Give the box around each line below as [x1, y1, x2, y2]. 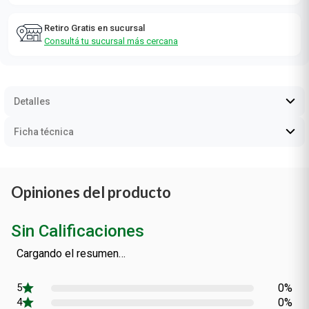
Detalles [14, 96, 50, 107]
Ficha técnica [14, 126, 74, 137]
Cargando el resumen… [17, 247, 126, 260]
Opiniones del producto [11, 183, 171, 201]
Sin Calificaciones [11, 221, 144, 241]
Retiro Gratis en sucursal [44, 23, 145, 33]
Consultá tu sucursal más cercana [44, 36, 178, 46]
